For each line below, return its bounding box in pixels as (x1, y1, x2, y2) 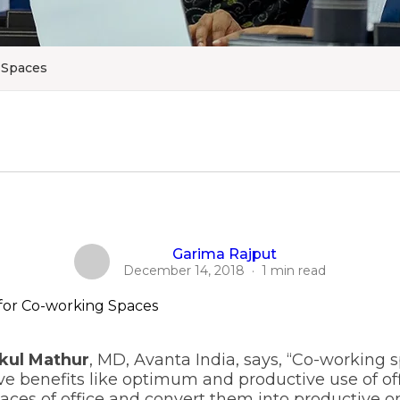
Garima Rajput (172, 245, 277, 262)
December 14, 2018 (123, 262, 245, 279)
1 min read (262, 262, 326, 279)
